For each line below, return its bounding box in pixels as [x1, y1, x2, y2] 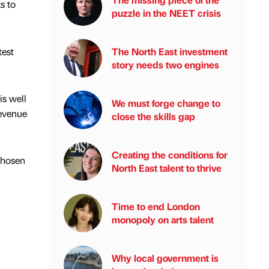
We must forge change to [112, 97, 220, 109]
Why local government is [112, 252, 219, 264]
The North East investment [112, 45, 228, 58]
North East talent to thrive [112, 162, 222, 174]
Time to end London [112, 200, 200, 213]
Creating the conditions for [112, 148, 228, 161]
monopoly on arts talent [112, 213, 214, 226]
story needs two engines [112, 58, 219, 71]
